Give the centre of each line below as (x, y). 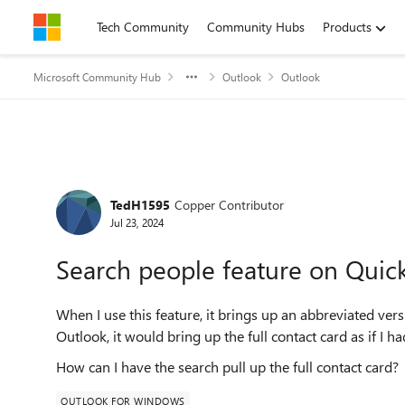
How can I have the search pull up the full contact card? (227, 367)
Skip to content (94, 27)
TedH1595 (140, 204)
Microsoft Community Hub (97, 77)
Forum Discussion (145, 184)
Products (347, 27)
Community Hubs (256, 27)
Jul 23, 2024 (137, 222)
